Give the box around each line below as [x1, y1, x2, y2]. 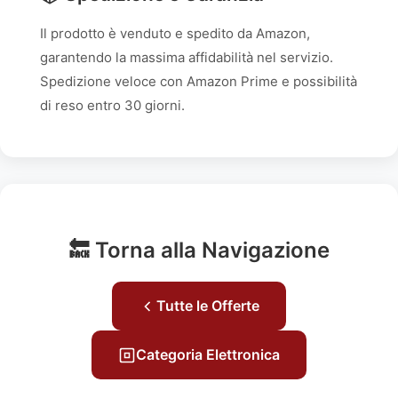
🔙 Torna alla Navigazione [68, 237, 330, 263]
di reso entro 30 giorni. [40, 97, 185, 114]
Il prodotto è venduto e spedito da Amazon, [40, 25, 310, 42]
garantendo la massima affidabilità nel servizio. [40, 49, 333, 66]
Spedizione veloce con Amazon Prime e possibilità [40, 73, 357, 90]
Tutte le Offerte [156, 297, 259, 314]
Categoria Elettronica [136, 346, 280, 363]
